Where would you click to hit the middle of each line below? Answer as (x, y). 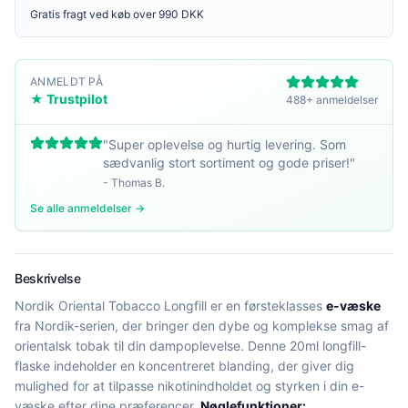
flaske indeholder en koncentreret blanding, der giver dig (184, 366)
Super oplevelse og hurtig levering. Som (227, 144)
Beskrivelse (48, 278)
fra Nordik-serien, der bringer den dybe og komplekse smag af (202, 326)
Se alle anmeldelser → (87, 208)
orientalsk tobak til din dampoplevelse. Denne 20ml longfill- (190, 346)
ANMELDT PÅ (66, 82)
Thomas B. (138, 183)
